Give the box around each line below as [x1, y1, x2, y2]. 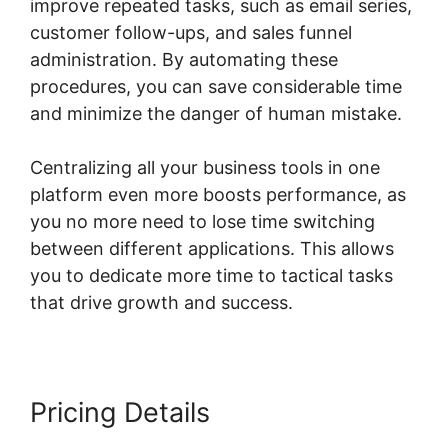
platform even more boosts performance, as [30, 184, 406, 206]
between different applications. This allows [30, 238, 394, 260]
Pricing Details [30, 396, 210, 430]
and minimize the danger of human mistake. [30, 103, 402, 125]
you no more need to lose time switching [30, 211, 375, 233]
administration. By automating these [30, 49, 338, 71]
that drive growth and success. [30, 292, 293, 314]
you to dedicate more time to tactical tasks [30, 265, 393, 287]
